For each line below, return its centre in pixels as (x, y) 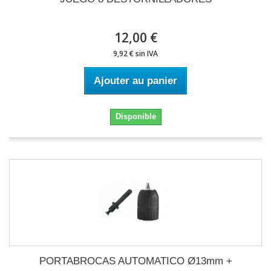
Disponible (135, 116)
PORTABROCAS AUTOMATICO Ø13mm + (135, 261)
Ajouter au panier (135, 81)
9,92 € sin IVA (135, 54)
